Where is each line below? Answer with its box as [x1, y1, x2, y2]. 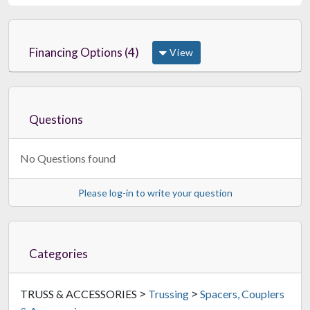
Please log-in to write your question [77, 186, 232, 199]
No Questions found [20, 151, 116, 165]
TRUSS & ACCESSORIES [20, 286, 139, 300]
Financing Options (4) [29, 44, 139, 60]
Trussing [148, 286, 189, 300]
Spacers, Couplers [200, 286, 284, 300]
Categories [29, 246, 88, 261]
